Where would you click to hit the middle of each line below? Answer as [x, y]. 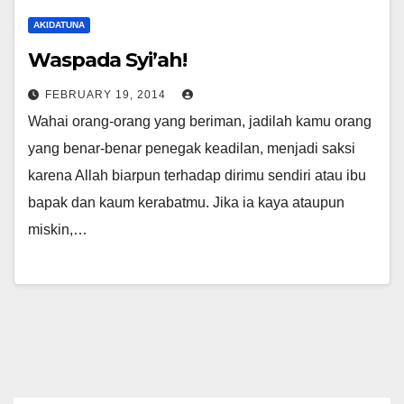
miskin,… [58, 229]
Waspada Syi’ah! [107, 60]
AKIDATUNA [59, 24]
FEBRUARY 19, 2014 [107, 94]
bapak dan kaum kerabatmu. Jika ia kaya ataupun [186, 202]
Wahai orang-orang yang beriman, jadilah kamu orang [200, 121]
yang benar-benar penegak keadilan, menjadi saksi [192, 148]
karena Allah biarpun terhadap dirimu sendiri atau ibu [197, 175]
